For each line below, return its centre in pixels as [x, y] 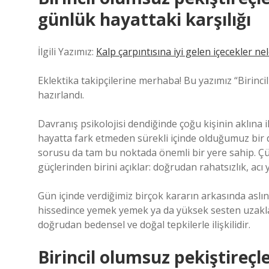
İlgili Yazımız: [67, 52]
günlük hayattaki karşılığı [144, 19]
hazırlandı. [61, 95]
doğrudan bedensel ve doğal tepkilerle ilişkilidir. [144, 225]
